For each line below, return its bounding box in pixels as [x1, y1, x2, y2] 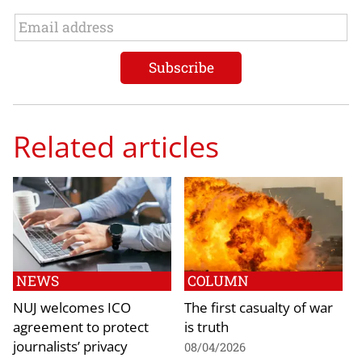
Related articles [13, 125, 219, 166]
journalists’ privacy [13, 336, 128, 356]
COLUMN [187, 271, 249, 291]
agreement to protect [13, 317, 149, 337]
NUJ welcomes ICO [13, 297, 131, 318]
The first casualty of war [184, 297, 333, 318]
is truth [184, 317, 229, 337]
